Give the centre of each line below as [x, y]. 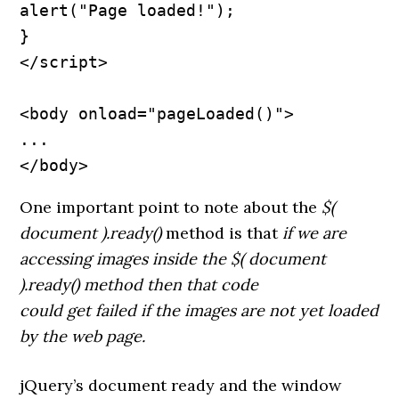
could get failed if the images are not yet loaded [199, 310]
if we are [315, 233]
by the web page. [83, 336]
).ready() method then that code [139, 285]
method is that [222, 233]
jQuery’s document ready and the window [181, 385]
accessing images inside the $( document [173, 259]
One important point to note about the [171, 207]
